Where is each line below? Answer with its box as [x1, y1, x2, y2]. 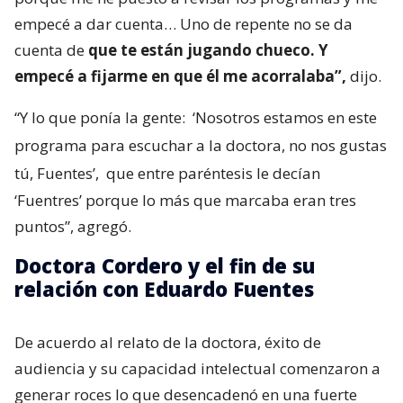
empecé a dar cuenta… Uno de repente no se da [14, 13, 353, 34]
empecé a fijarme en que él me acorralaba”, [14, 66, 346, 86]
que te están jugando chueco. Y [88, 40, 328, 60]
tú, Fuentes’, [14, 163, 99, 184]
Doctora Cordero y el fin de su [14, 252, 315, 279]
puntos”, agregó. [14, 216, 131, 237]
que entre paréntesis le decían [103, 163, 320, 184]
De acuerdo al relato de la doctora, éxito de [14, 332, 321, 353]
